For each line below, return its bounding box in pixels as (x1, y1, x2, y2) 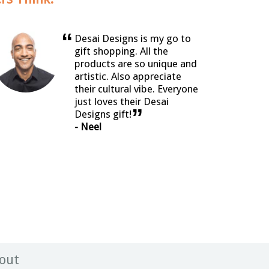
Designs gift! (74, 108, 132, 121)
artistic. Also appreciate (74, 70, 182, 83)
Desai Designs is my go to (74, 32, 192, 45)
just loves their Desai (74, 95, 169, 108)
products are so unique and (74, 58, 198, 70)
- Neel (74, 121, 102, 133)
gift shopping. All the (74, 45, 169, 58)
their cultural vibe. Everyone (74, 83, 199, 95)
